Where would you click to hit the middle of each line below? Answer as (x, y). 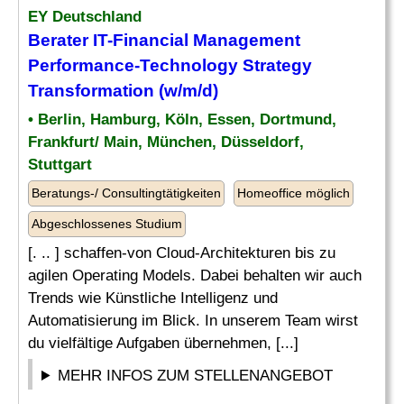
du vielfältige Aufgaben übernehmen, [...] (163, 343)
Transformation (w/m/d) (123, 91)
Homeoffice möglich (294, 193)
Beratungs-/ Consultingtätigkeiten (126, 193)
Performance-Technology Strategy (170, 65)
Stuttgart (60, 165)
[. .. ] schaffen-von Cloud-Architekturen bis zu (182, 253)
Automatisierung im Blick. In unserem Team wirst (193, 321)
